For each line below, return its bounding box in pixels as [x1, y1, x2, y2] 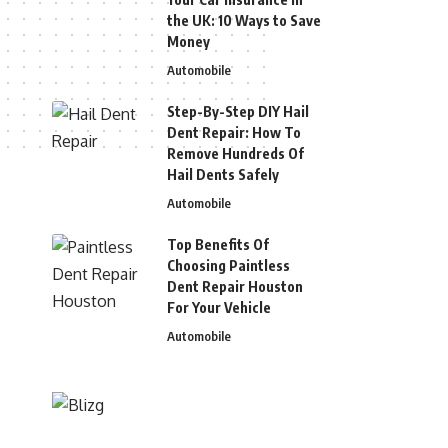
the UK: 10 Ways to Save [167, 12, 321, 30]
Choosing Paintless [167, 257, 290, 275]
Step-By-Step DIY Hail [167, 103, 309, 121]
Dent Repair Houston [167, 278, 303, 296]
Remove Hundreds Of [167, 145, 304, 163]
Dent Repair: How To [167, 124, 301, 142]
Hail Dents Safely [167, 166, 279, 184]
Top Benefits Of [167, 236, 269, 254]
